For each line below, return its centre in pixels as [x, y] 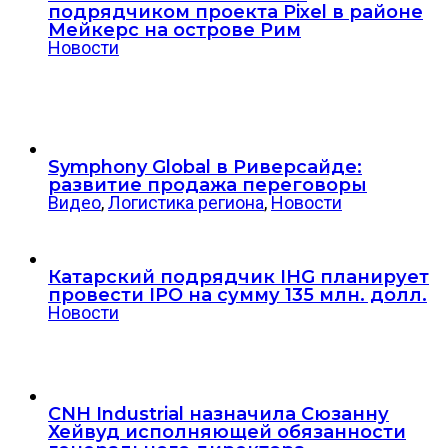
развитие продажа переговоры [207, 184]
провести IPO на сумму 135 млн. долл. [237, 294]
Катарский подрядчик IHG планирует [238, 276]
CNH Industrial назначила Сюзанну [218, 413]
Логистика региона [186, 202]
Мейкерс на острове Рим [174, 29]
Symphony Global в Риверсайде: [205, 166]
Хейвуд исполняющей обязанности [227, 431]
